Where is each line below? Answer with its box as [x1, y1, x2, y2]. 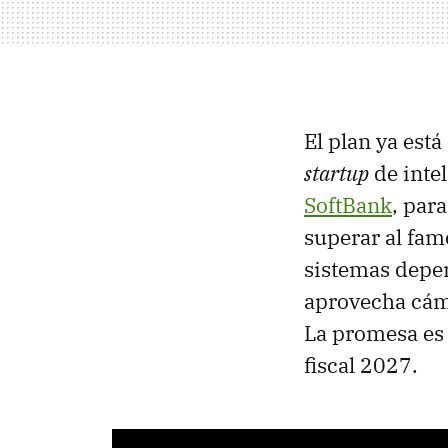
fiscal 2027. [304, 350, 418, 379]
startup [304, 158, 369, 187]
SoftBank [304, 190, 392, 219]
